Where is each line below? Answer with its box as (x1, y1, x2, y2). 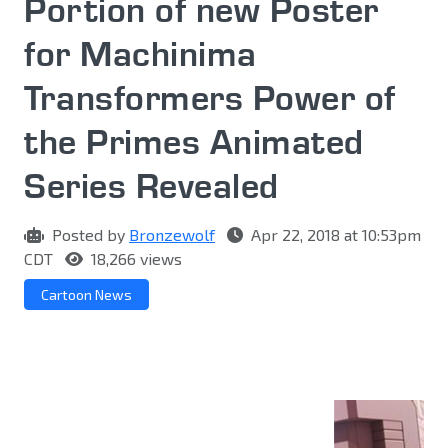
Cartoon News (41, 286, 132, 304)
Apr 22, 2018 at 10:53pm (247, 225, 421, 245)
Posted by (48, 225, 129, 245)
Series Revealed (24, 163, 279, 208)
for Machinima (24, 31, 257, 76)
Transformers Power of (24, 75, 396, 120)
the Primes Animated (24, 119, 364, 164)
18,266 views (87, 249, 182, 269)
